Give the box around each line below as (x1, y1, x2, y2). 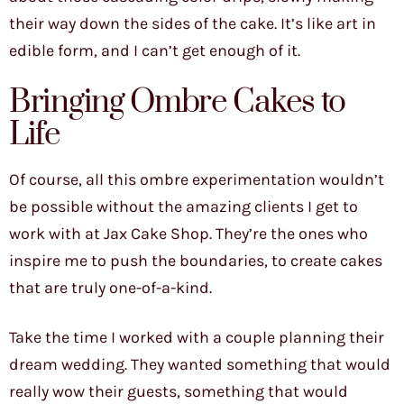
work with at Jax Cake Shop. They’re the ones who (9, 224, 368, 244)
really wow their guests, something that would (9, 381, 348, 402)
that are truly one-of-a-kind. (9, 278, 212, 298)
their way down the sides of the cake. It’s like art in (9, 14, 376, 34)
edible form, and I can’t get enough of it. (9, 41, 300, 61)
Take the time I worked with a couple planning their (9, 327, 384, 348)
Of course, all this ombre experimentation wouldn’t (9, 170, 384, 190)
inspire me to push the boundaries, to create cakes (9, 251, 382, 271)
